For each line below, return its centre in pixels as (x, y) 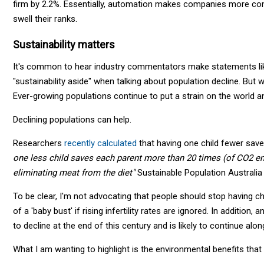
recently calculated (100, 143)
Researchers (39, 143)
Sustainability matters (64, 44)
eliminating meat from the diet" (74, 172)
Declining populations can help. (72, 119)
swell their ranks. (45, 19)
